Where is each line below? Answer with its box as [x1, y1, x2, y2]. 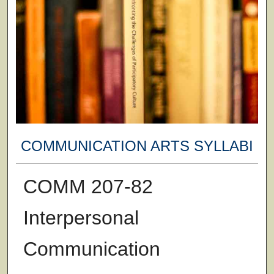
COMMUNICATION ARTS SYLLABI [20, 138, 253, 155]
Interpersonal [23, 206, 139, 229]
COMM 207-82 [23, 175, 153, 198]
